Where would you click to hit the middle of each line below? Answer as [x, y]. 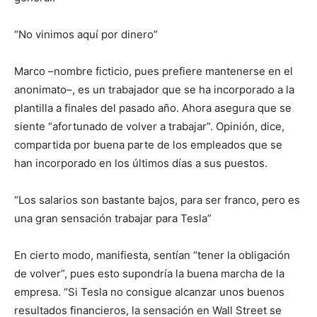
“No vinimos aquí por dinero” [86, 34]
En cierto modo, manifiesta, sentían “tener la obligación [152, 255]
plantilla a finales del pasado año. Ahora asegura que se [153, 108]
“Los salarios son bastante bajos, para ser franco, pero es [157, 200]
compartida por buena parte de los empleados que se [148, 145]
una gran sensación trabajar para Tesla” [113, 218]
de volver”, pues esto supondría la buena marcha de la [149, 273]
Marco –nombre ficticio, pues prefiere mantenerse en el [154, 71]
